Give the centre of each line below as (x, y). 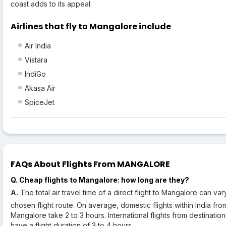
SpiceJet (40, 102)
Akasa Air (40, 88)
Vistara (36, 60)
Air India (38, 46)
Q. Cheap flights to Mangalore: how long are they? (100, 180)
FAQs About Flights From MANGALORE (90, 164)
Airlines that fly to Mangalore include (91, 27)
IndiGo (35, 74)
